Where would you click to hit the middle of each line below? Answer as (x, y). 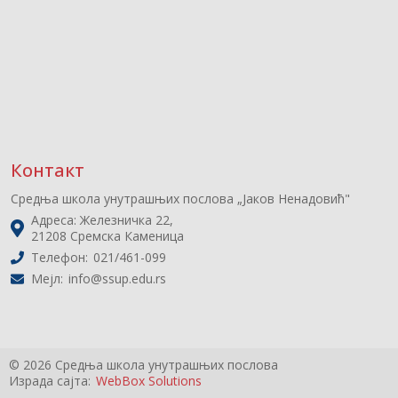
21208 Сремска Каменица (107, 235)
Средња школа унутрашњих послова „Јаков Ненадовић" (180, 198)
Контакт (48, 170)
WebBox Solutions (149, 380)
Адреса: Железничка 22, (102, 219)
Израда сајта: (52, 380)
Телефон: (61, 257)
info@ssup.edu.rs (117, 278)
